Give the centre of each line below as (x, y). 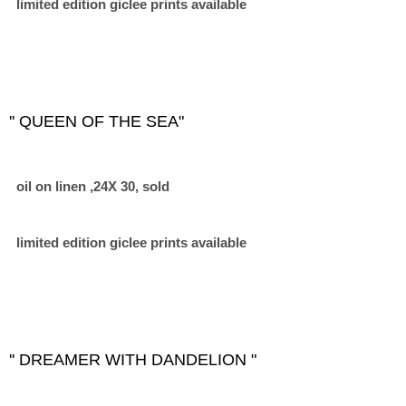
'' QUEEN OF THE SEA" (97, 121)
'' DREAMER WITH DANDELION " (133, 360)
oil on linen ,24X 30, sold (89, 186)
